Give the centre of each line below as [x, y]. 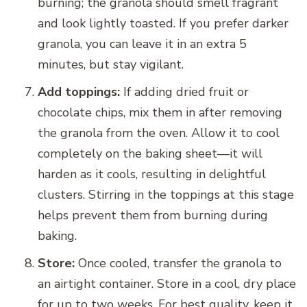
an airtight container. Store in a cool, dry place [167, 284]
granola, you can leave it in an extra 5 [142, 44]
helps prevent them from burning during [153, 216]
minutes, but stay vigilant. [111, 65]
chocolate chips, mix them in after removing [160, 113]
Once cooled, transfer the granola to [178, 263]
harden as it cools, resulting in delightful [152, 174]
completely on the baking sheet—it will [150, 154]
